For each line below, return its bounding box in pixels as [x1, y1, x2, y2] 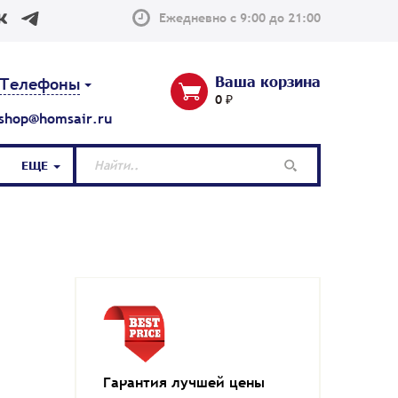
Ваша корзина [215, 72, 321, 90]
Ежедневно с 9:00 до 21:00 [159, 10, 321, 26]
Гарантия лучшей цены [102, 372, 265, 392]
